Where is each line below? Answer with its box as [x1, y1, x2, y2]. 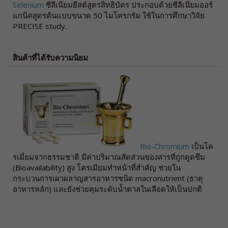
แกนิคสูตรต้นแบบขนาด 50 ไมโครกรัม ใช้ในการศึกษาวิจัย [13, 10, 205, 20]
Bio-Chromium [140, 140, 191, 151]
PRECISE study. [13, 20, 67, 31]
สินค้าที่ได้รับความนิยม [13, 52, 88, 63]
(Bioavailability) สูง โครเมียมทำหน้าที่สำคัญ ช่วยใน [13, 162, 181, 173]
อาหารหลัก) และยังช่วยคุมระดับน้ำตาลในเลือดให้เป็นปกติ [13, 183, 202, 194]
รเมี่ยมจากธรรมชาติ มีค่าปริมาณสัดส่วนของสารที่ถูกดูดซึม [13, 151, 205, 162]
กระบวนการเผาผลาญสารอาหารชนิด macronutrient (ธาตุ [13, 173, 203, 183]
